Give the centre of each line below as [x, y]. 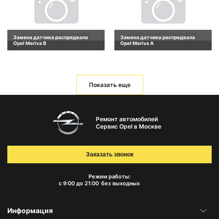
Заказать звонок [109, 155]
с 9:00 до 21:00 [78, 184]
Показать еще [109, 85]
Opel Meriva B [30, 43]
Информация [30, 211]
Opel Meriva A [137, 43]
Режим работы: [109, 177]
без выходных [120, 184]
